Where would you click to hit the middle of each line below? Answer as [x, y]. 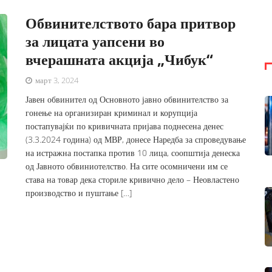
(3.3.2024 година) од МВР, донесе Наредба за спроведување [136, 139]
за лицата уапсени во [95, 41]
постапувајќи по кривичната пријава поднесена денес [125, 126]
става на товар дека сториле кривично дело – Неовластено [133, 179]
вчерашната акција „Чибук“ [120, 59]
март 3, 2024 [56, 80]
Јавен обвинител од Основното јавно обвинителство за [127, 99]
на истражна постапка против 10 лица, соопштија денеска [133, 153]
